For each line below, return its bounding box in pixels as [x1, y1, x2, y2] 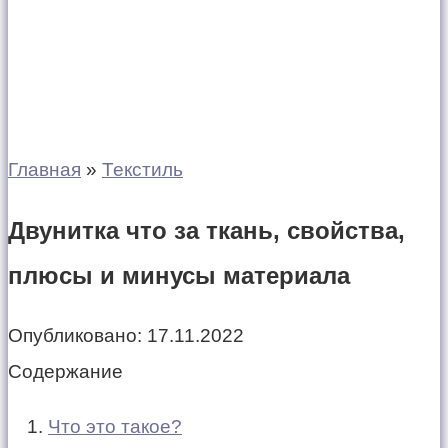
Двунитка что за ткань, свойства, [8, 216, 405, 244]
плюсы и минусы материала [8, 261, 350, 289]
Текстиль [102, 159, 183, 180]
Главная [8, 159, 81, 180]
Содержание [8, 360, 123, 382]
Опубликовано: [8, 324, 142, 346]
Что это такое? [48, 415, 182, 437]
